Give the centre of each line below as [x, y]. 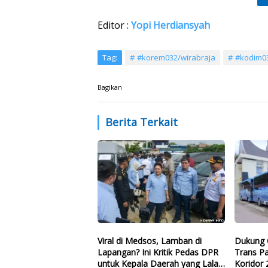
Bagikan [110, 87]
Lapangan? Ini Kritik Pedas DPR [158, 252]
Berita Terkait [141, 122]
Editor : [114, 25]
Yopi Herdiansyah [170, 25]
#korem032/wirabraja [176, 57]
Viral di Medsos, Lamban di [150, 241]
